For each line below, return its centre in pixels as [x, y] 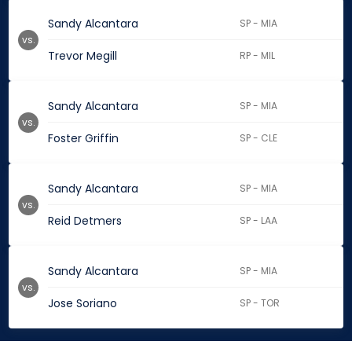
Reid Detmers [85, 221]
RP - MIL [258, 56]
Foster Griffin [83, 139]
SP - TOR [260, 303]
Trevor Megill [82, 56]
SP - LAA [259, 221]
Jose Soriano [82, 304]
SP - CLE [259, 138]
